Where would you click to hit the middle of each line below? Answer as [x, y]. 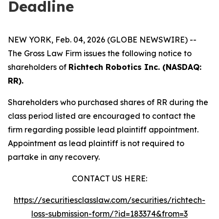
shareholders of [38, 67]
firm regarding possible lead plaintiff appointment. [103, 130]
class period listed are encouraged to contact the [102, 116]
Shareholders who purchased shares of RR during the [108, 102]
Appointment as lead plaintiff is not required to [96, 143]
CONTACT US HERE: [109, 178]
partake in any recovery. [54, 157]
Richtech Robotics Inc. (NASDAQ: [135, 67]
